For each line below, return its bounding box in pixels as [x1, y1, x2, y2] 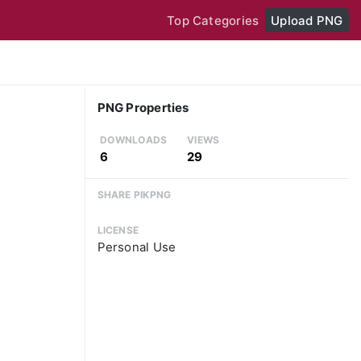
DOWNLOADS [100, 134, 168, 147]
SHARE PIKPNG [97, 188, 172, 201]
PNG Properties [97, 100, 189, 116]
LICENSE [97, 224, 139, 237]
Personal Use [97, 239, 176, 255]
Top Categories [167, 12, 259, 28]
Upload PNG [271, 12, 343, 28]
